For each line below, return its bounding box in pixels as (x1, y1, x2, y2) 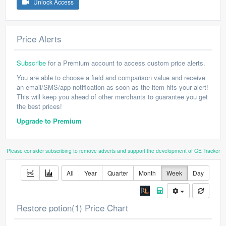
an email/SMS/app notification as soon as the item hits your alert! (17, 82, 208, 92)
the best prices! (17, 101, 62, 111)
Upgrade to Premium (17, 116, 82, 126)
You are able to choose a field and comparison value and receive (17, 73, 205, 82)
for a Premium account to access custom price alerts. (46, 58, 205, 68)
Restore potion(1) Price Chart (17, 201, 128, 214)
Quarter (107, 168, 128, 177)
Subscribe (17, 58, 46, 68)
